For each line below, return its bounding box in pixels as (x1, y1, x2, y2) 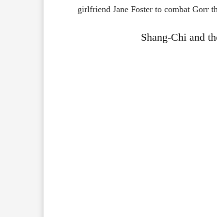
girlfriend (77, 4, 113, 14)
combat (164, 4, 192, 14)
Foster (130, 4, 155, 14)
